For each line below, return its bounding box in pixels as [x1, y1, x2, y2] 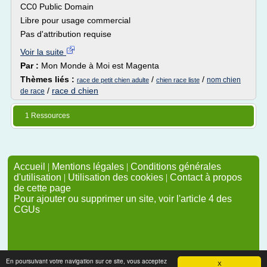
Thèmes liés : [20, 74, 77, 84]
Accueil [14, 162, 45, 172]
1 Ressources [25, 111, 70, 120]
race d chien [52, 86, 98, 95]
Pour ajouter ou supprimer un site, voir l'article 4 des [14, 194, 232, 204]
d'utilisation [14, 172, 61, 182]
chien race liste [156, 76, 200, 83]
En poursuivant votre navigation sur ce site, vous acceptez [6, 256, 167, 265]
